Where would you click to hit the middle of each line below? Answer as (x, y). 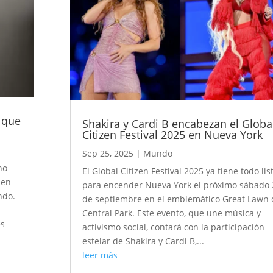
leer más (100, 255)
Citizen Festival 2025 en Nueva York (173, 135)
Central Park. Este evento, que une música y (172, 213)
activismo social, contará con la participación (174, 227)
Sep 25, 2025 (108, 154)
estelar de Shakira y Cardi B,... (144, 241)
